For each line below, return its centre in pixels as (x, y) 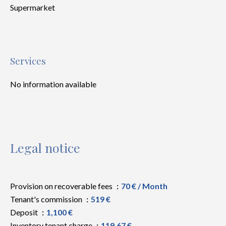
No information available (53, 84)
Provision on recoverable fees (62, 186)
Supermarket (33, 7)
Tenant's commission (47, 199)
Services (28, 61)
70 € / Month (144, 186)
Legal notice (45, 148)
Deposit (25, 212)
